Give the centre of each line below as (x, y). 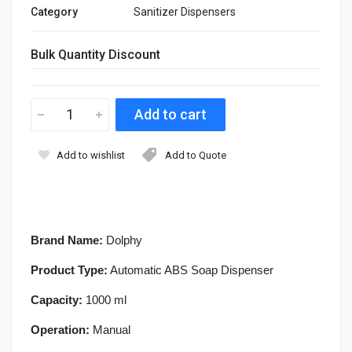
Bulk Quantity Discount (95, 54)
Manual (112, 329)
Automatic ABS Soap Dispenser (191, 269)
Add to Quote (196, 155)
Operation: (62, 329)
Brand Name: (67, 240)
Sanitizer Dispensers (185, 11)
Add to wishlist (91, 155)
